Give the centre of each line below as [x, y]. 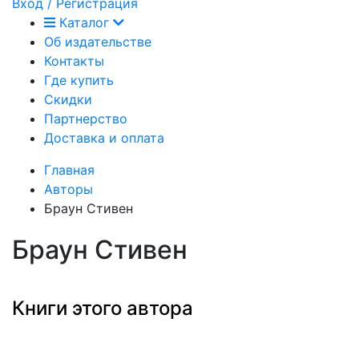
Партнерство [86, 118]
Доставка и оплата [104, 137]
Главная [69, 169]
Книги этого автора [103, 309]
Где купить [79, 80]
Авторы [69, 189]
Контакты [74, 61]
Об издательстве [98, 41]
